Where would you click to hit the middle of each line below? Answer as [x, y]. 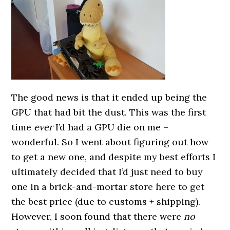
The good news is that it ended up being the [109, 97]
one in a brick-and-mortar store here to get [108, 187]
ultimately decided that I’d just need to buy [107, 172]
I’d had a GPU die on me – [111, 127]
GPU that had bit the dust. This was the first [109, 112]
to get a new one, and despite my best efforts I [114, 157]
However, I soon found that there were [98, 216]
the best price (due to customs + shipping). [106, 202]
